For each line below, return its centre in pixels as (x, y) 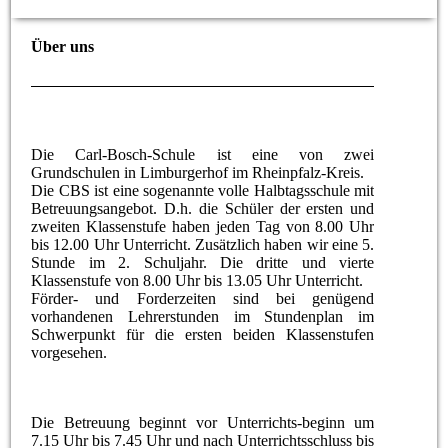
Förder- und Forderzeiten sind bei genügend (203, 298)
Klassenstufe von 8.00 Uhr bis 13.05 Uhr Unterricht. (197, 280)
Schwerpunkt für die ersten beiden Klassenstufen (203, 334)
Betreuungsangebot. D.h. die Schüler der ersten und (203, 208)
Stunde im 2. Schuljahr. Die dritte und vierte (203, 262)
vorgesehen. (69, 352)
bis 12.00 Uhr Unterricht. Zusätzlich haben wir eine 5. (203, 244)
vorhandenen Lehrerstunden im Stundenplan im (203, 316)
